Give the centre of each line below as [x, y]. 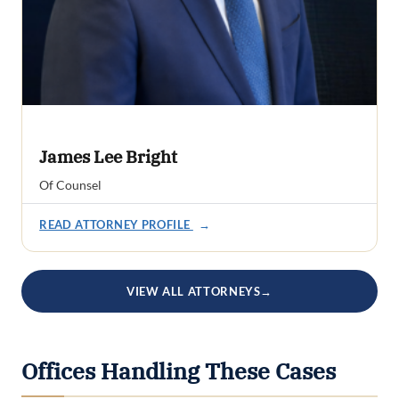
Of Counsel [71, 185]
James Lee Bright [109, 156]
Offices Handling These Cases [179, 372]
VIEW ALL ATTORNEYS [193, 292]
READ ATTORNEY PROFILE [116, 225]
